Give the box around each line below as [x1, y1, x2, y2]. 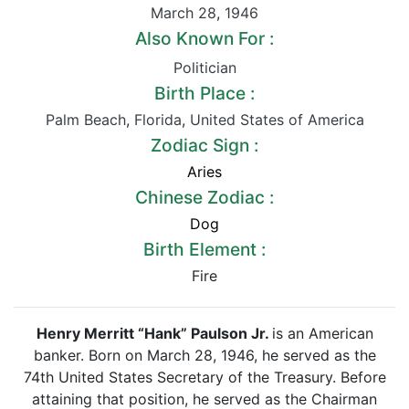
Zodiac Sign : [151, 134, 258, 156]
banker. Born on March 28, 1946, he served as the [33, 346, 376, 364]
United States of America [189, 110, 364, 129]
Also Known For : [135, 27, 274, 49]
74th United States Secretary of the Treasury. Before [23, 368, 386, 386]
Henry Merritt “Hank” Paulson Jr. [36, 324, 272, 342]
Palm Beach [45, 110, 126, 129]
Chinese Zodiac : [135, 186, 274, 208]
